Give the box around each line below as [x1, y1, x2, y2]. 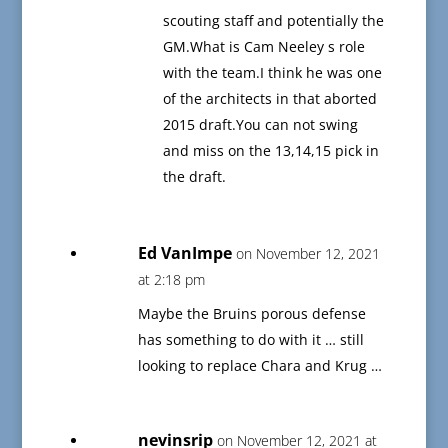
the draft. [162, 167, 226, 187]
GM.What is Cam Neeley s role [162, 37, 365, 57]
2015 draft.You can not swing [162, 115, 358, 135]
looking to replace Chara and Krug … [137, 356, 382, 376]
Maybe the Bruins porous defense [137, 304, 366, 324]
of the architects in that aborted [162, 89, 377, 109]
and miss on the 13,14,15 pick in [162, 141, 379, 161]
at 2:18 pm [137, 270, 205, 290]
